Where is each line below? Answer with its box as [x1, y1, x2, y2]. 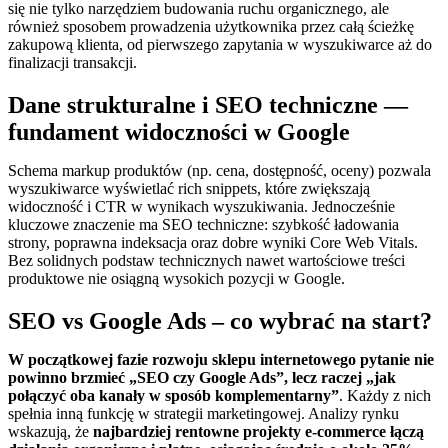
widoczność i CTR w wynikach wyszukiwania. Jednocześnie [8, 198, 395, 216]
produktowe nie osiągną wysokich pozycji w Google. [8, 270, 345, 288]
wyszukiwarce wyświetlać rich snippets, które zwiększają [8, 180, 370, 198]
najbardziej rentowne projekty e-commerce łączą [93, 422, 424, 440]
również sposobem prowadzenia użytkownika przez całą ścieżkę [8, 18, 414, 36]
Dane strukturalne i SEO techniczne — [8, 92, 408, 119]
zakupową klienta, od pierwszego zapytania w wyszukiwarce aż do [8, 36, 432, 54]
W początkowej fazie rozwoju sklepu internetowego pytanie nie [8, 350, 434, 368]
